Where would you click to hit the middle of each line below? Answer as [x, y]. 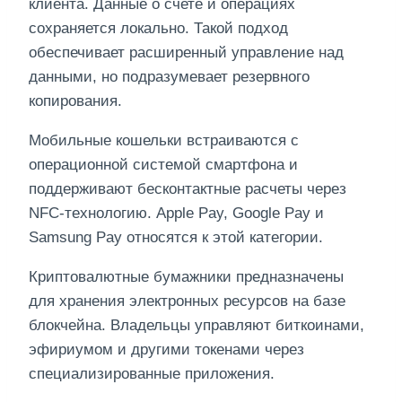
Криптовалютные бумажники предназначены [186, 277]
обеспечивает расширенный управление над [186, 53]
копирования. [75, 101]
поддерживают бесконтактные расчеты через [188, 189]
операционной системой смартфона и [163, 165]
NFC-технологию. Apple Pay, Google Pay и [176, 214]
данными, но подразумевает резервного [169, 77]
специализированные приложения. [152, 374]
